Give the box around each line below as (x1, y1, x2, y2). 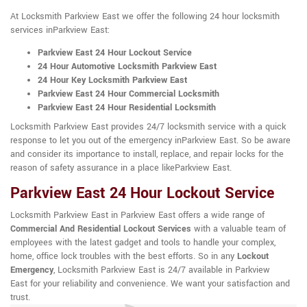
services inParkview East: (10, 24, 110, 37)
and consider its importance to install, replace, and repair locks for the (10, 148, 284, 161)
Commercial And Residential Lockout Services (10, 223, 191, 236)
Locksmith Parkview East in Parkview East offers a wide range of (10, 209, 265, 222)
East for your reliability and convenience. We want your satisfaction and (10, 278, 290, 291)
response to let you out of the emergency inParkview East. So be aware (10, 134, 291, 147)
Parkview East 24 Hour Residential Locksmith (38, 101, 216, 114)
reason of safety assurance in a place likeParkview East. (10, 162, 232, 175)
